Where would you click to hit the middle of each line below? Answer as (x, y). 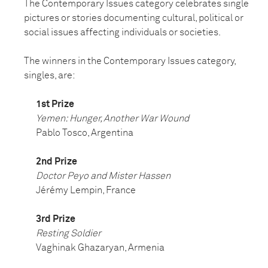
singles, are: (50, 76)
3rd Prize (56, 219)
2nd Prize (57, 162)
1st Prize (55, 104)
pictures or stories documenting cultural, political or (134, 18)
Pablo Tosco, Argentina (85, 133)
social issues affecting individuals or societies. (122, 33)
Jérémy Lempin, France (86, 191)
